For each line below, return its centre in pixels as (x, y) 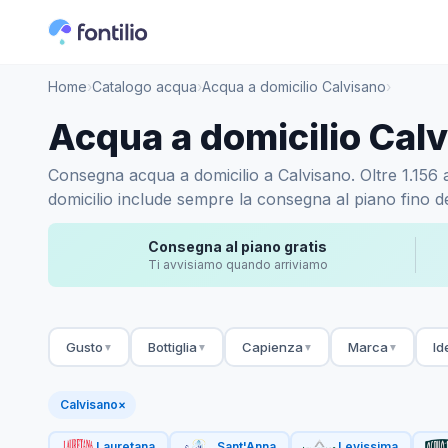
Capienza (272, 346)
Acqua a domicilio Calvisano (294, 86)
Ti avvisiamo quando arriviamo (237, 264)
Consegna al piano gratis (237, 246)
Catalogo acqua (144, 86)
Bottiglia (172, 346)
